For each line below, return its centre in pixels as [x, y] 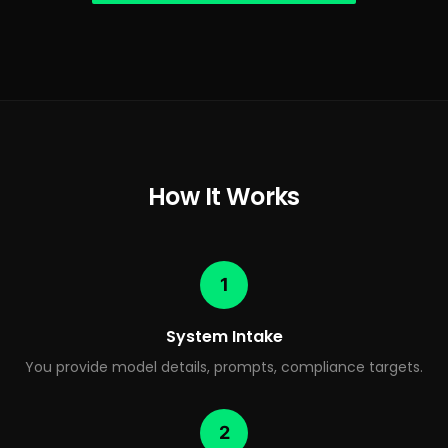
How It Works [224, 196]
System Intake [224, 336]
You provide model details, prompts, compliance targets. [224, 367]
